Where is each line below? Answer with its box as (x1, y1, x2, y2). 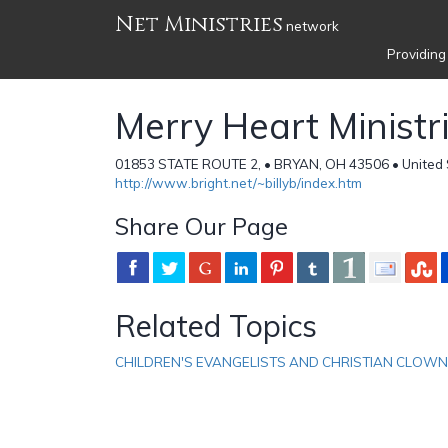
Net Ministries (115, 10, 283, 39)
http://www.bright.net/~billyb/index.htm (115, 174, 362, 191)
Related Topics (115, 306, 317, 345)
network (283, 18, 339, 34)
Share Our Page (115, 210, 288, 241)
